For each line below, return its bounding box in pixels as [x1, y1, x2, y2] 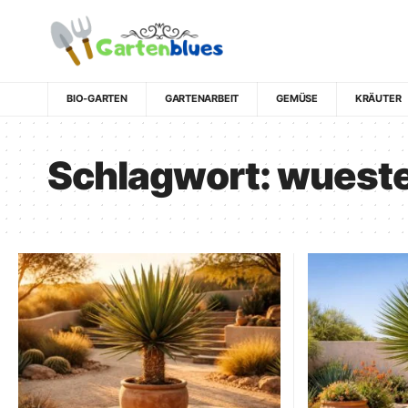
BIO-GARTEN [66, 91, 127, 105]
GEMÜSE [276, 91, 318, 105]
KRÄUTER [354, 91, 402, 105]
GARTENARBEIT [164, 91, 240, 105]
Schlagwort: [47, 151, 277, 199]
